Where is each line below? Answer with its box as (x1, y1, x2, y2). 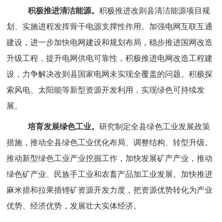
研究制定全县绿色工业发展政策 (99, 122, 211, 131)
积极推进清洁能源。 (28, 6, 100, 15)
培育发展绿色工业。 (28, 122, 100, 131)
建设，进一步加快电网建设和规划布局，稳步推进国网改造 (6, 38, 213, 47)
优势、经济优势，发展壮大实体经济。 (6, 202, 142, 210)
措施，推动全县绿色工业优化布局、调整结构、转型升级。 (6, 138, 213, 147)
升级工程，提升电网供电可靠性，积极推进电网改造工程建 (6, 54, 213, 62)
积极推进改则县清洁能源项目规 (99, 6, 211, 15)
